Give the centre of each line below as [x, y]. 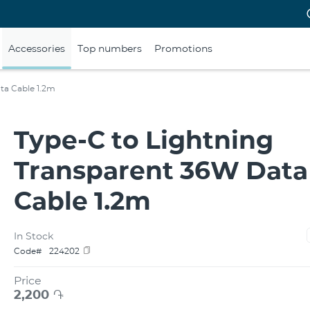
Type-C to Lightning [144, 140]
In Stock [34, 236]
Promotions [183, 48]
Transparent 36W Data [161, 170]
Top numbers [110, 48]
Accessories [37, 48]
